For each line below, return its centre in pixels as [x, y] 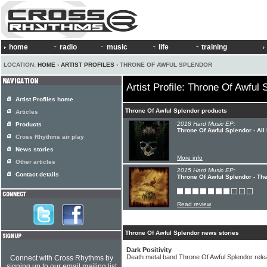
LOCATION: [21, 65]
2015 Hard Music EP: [206, 170]
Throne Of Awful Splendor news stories [182, 233]
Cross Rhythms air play [50, 137]
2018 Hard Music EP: [206, 124]
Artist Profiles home [44, 99]
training [214, 47]
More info [190, 158]
